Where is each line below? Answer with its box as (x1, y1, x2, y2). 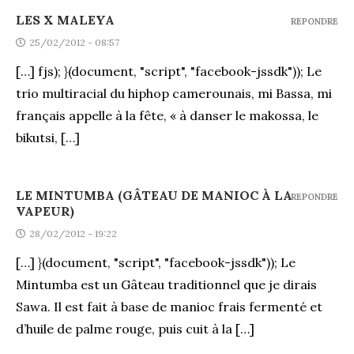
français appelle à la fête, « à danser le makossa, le (16, 107, 318, 123)
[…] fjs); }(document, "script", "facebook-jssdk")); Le (16, 62, 322, 79)
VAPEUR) (16, 202, 74, 219)
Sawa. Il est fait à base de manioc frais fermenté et (16, 298, 322, 314)
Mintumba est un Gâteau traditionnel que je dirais (16, 276, 317, 292)
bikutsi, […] (16, 129, 80, 145)
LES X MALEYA (16, 11, 115, 28)
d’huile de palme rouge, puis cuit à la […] (16, 320, 254, 337)
